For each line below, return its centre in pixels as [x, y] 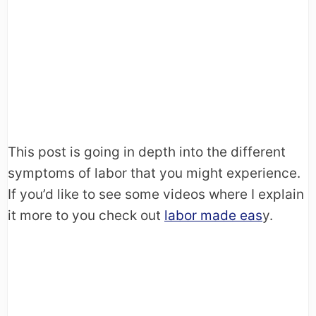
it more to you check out [86, 215]
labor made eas [213, 215]
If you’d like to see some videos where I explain [156, 194]
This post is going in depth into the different [147, 152]
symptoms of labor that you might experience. [154, 173]
